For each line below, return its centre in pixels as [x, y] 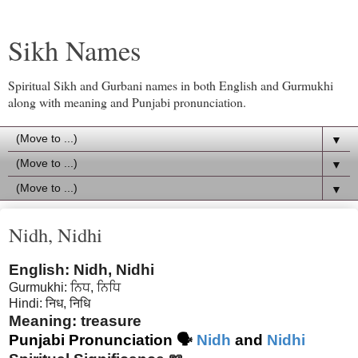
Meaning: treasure [75, 320]
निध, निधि [68, 303]
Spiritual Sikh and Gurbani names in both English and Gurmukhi [171, 85]
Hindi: [27, 303]
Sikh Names [74, 50]
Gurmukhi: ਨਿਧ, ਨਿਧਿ [65, 287]
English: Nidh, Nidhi [82, 269]
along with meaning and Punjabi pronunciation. [127, 102]
